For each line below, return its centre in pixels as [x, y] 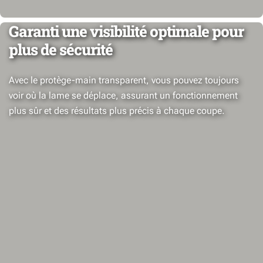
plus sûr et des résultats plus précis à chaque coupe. [117, 111]
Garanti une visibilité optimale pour [126, 31]
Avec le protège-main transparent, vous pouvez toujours [124, 80]
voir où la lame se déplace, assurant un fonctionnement [123, 95]
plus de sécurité [61, 49]
